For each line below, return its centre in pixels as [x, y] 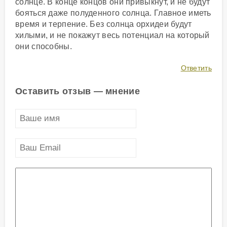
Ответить [196, 68]
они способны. [44, 47]
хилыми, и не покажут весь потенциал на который [112, 35]
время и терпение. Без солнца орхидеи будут [104, 24]
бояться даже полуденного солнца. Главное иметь [113, 13]
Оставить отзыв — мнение [78, 91]
